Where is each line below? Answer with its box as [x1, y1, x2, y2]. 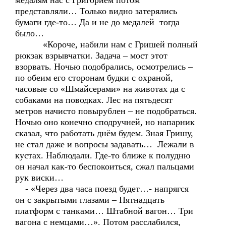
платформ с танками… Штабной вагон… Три [15, 206, 193, 216]
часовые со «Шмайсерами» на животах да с [15, 84, 185, 94]
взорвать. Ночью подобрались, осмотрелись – [15, 62, 193, 72]
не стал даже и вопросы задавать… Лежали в [15, 139, 194, 149]
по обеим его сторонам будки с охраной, [15, 73, 173, 83]
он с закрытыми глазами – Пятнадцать [15, 195, 164, 205]
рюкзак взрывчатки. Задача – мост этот [15, 50, 167, 61]
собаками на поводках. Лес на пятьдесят [15, 95, 173, 105]
